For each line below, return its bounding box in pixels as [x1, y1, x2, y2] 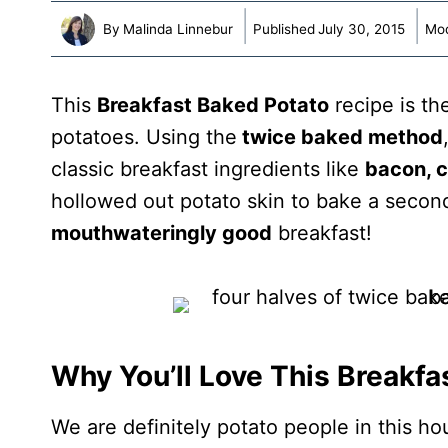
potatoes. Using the [51, 125, 237, 150]
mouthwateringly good [51, 221, 272, 246]
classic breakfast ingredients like [51, 157, 365, 182]
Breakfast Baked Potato [97, 93, 329, 118]
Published [253, 20, 316, 37]
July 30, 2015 [318, 20, 406, 37]
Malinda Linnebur [123, 20, 234, 37]
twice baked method [237, 125, 443, 150]
